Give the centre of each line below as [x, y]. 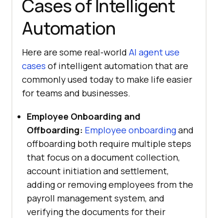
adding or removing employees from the [110, 184]
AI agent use [154, 52]
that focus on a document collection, [103, 157]
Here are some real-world [75, 52]
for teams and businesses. [76, 93]
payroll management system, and [96, 198]
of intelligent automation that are [117, 65]
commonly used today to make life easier [107, 79]
